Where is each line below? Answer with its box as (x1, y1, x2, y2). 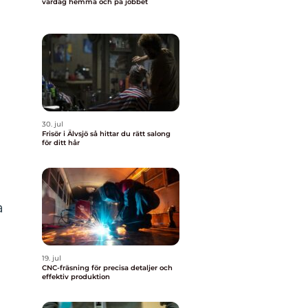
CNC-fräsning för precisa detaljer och (42, 263, 173, 272)
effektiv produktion (42, 272, 110, 281)
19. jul (42, 254, 61, 263)
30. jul (42, 120, 63, 129)
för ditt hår (42, 138, 80, 147)
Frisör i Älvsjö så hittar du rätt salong (42, 129, 90, 138)
